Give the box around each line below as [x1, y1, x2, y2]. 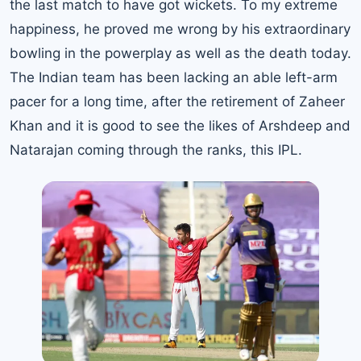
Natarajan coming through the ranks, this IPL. [10, 141, 302, 158]
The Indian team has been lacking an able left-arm [10, 68, 338, 85]
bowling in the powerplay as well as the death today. [10, 44, 351, 61]
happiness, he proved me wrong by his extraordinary [10, 20, 351, 37]
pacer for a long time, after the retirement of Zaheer [10, 93, 345, 110]
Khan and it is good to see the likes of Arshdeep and [10, 117, 351, 134]
